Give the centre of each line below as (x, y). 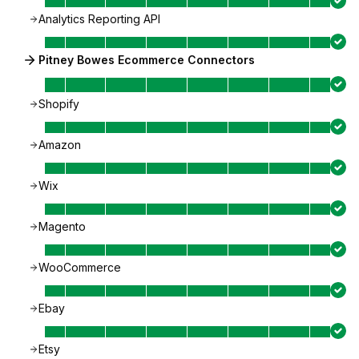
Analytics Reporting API (99, 19)
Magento (62, 226)
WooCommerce (80, 267)
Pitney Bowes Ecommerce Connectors (147, 60)
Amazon (60, 145)
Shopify (59, 104)
